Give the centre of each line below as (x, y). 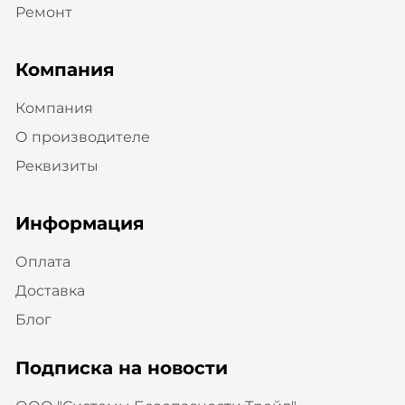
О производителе (82, 137)
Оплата (42, 262)
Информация (80, 223)
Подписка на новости (121, 368)
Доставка (50, 291)
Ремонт (43, 12)
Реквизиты (57, 166)
